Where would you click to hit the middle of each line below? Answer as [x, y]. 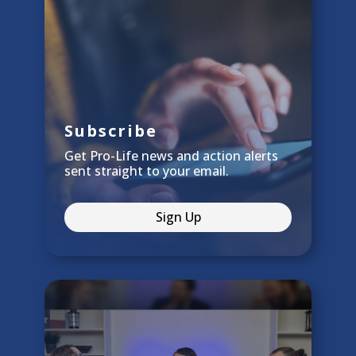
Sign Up [178, 217]
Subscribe [111, 131]
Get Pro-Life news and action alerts [171, 156]
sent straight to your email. [147, 171]
